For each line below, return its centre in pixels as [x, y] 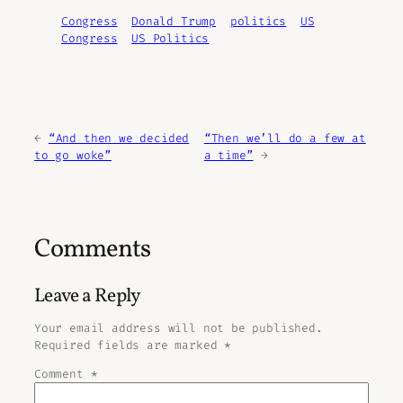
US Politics [170, 38]
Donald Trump [174, 21]
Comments [93, 251]
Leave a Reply [88, 296]
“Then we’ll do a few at [285, 139]
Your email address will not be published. [179, 327]
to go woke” [73, 156]
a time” [228, 156]
